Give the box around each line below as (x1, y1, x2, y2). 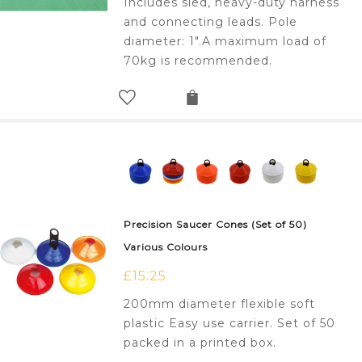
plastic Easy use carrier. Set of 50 (124, 316, 336, 331)
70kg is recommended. (124, 53, 273, 69)
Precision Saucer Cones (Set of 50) (124, 218, 308, 231)
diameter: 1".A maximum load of (124, 34, 327, 49)
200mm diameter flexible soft (124, 297, 316, 312)
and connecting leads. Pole (124, 15, 298, 30)
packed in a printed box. (124, 335, 277, 351)
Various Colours (124, 241, 208, 254)
